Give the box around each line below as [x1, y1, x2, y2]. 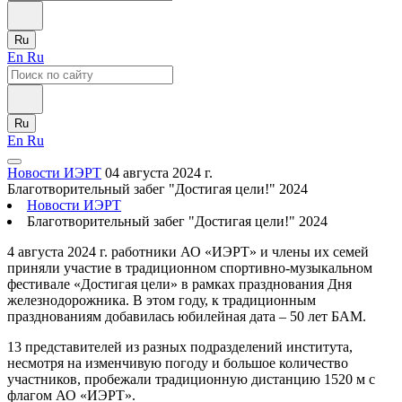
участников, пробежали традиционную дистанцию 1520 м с [7, 371, 375, 387]
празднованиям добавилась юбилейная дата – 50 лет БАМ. [7, 309, 370, 324]
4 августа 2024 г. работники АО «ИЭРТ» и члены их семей [7, 244, 369, 259]
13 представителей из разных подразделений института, [7, 339, 353, 354]
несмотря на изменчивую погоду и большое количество [7, 355, 348, 371]
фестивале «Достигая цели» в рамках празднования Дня [7, 276, 352, 292]
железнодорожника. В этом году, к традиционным [7, 293, 316, 308]
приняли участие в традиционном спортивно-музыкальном [7, 260, 372, 275]
